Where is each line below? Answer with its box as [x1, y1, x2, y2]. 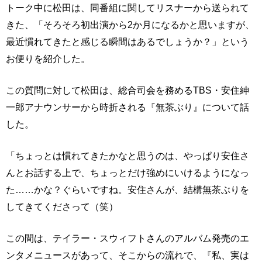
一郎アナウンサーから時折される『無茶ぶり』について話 [6, 102, 249, 112]
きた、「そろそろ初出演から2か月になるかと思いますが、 [6, 19, 254, 30]
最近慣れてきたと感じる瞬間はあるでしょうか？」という [6, 36, 249, 47]
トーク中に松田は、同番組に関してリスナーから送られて [6, 2, 249, 13]
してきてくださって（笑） [6, 201, 118, 212]
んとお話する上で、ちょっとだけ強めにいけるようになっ [6, 167, 249, 178]
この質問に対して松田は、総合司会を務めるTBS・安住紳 [6, 85, 249, 95]
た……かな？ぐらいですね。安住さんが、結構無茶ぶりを [6, 184, 249, 195]
